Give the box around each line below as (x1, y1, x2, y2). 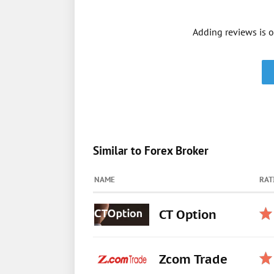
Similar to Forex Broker (93, 143, 209, 158)
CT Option (159, 207, 217, 223)
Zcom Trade (159, 251, 228, 267)
